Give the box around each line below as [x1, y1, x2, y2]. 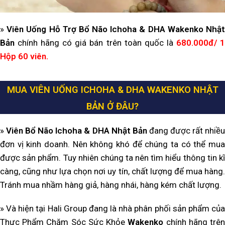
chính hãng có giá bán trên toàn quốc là [18, 37, 176, 48]
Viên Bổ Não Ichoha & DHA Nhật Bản [6, 125, 147, 136]
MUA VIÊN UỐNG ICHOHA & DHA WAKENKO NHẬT [7, 84, 218, 95]
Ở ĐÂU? [104, 100, 139, 112]
